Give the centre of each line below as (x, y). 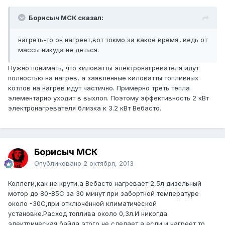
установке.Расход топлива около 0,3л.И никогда (88, 214)
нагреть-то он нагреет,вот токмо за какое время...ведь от (113, 40)
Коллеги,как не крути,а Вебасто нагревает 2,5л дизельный (105, 184)
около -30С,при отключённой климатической (82, 204)
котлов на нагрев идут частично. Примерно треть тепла (99, 88)
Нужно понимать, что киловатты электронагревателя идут (103, 68)
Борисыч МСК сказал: (66, 18)
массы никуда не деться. (59, 50)
